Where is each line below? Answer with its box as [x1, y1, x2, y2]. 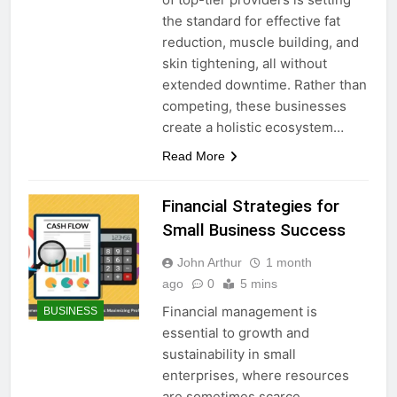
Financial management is [161, 302, 317, 320]
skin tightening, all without [161, 54, 327, 72]
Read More [161, 148, 225, 163]
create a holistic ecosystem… [161, 118, 344, 136]
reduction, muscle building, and [161, 33, 359, 51]
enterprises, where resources [161, 366, 349, 384]
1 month [265, 254, 312, 269]
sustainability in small [161, 345, 296, 362]
